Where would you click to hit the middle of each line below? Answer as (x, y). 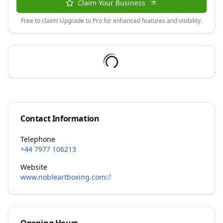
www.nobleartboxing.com (63, 177)
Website (34, 167)
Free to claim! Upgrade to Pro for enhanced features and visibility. (111, 21)
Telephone (38, 139)
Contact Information (60, 118)
